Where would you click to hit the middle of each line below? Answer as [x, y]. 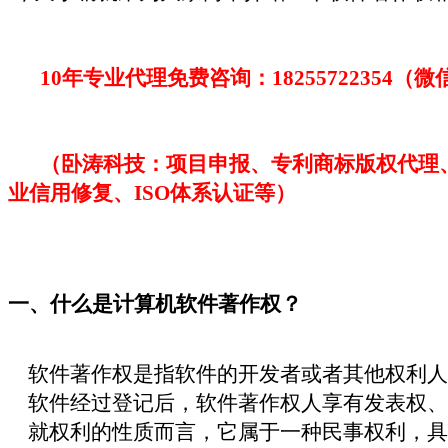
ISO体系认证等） [215, 192]
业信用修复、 [71, 192]
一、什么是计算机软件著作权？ [155, 303]
